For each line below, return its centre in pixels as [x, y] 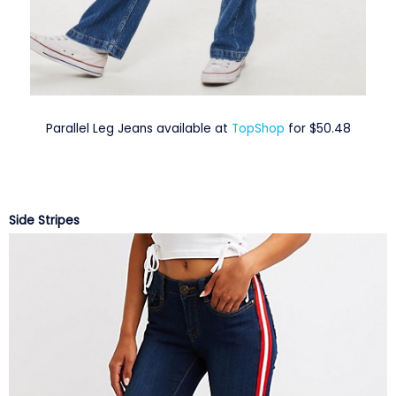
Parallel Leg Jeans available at [138, 129]
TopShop [259, 129]
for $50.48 [319, 129]
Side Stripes [44, 221]
